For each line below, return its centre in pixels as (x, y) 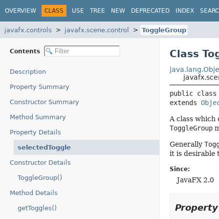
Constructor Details (40, 163)
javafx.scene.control (97, 30)
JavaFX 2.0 (195, 180)
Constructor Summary (44, 102)
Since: (180, 169)
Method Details (34, 193)
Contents (26, 51)
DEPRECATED (150, 11)
